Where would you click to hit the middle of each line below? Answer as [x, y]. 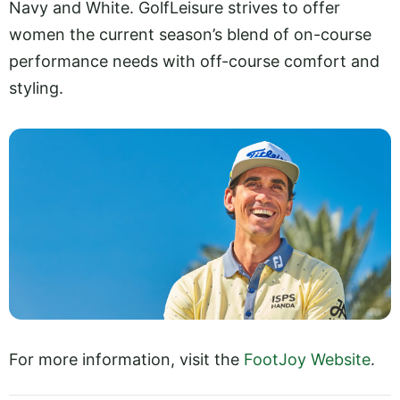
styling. [36, 87]
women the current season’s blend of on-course [190, 34]
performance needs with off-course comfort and [194, 61]
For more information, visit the [126, 359]
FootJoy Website [307, 359]
